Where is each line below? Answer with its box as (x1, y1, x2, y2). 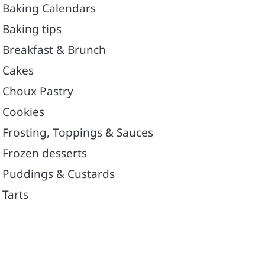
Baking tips (2, 21, 62, 37)
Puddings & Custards (2, 166, 115, 182)
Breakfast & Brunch (2, 42, 106, 58)
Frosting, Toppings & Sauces (2, 125, 153, 141)
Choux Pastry (2, 83, 73, 99)
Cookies (2, 104, 44, 120)
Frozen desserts (2, 146, 87, 161)
